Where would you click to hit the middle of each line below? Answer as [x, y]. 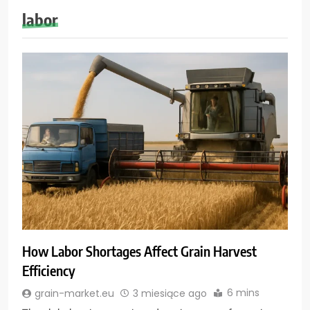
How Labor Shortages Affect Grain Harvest [139, 251]
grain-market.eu [74, 293]
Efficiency [49, 271]
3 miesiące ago [170, 293]
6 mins [243, 293]
